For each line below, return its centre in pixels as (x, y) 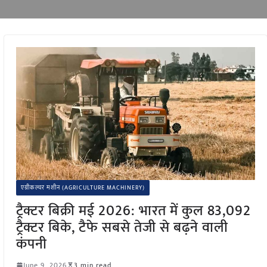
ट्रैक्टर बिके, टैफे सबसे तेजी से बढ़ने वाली (122, 227)
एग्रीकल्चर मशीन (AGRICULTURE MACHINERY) (83, 187)
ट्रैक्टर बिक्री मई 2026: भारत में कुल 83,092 (133, 211)
